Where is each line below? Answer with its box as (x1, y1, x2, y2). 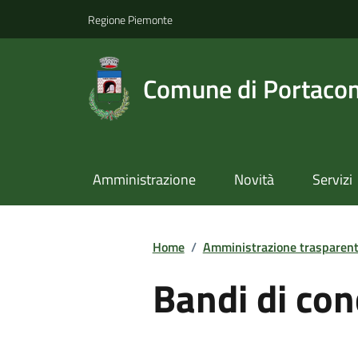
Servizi (312, 169, 352, 191)
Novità (233, 169, 274, 191)
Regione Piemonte (88, 10, 173, 28)
